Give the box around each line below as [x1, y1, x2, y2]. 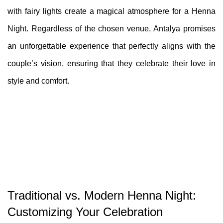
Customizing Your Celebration [7, 205, 163, 219]
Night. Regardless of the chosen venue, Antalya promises [7, 24, 216, 33]
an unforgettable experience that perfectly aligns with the [7, 41, 216, 50]
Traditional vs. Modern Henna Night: [7, 189, 196, 203]
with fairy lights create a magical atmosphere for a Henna [7, 6, 216, 15]
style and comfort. [7, 76, 69, 85]
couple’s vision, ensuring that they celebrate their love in [7, 59, 216, 68]
